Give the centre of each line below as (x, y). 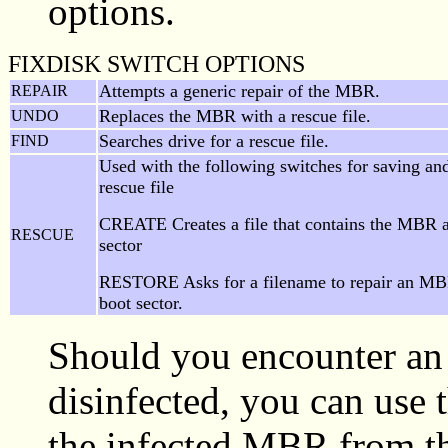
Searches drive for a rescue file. (214, 140)
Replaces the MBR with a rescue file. (235, 115)
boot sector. (141, 302)
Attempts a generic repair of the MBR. (239, 90)
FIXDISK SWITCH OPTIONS (156, 63)
